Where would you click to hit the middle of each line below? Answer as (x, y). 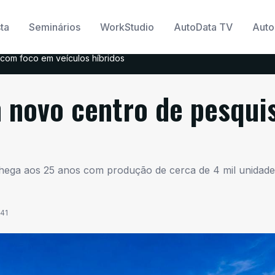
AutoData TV (203, 27)
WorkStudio (127, 27)
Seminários (55, 27)
